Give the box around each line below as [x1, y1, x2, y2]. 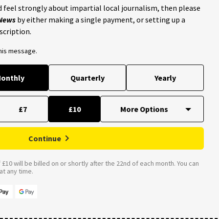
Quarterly [70, 72, 105, 83]
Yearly [154, 72, 176, 83]
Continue [28, 133, 61, 143]
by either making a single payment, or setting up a [16, 14, 185, 24]
